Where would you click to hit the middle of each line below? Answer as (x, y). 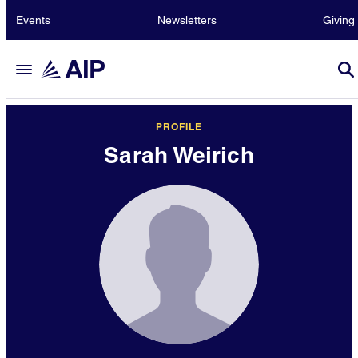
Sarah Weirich (179, 155)
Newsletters (187, 20)
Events (33, 20)
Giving (339, 20)
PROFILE (179, 127)
